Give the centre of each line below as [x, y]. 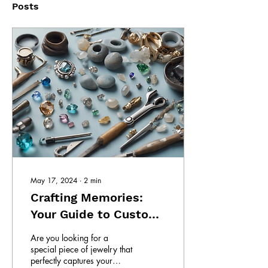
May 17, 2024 [54, 180]
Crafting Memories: [87, 197]
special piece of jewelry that [81, 249]
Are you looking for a [69, 238]
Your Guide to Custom [95, 214]
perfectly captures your [71, 261]
